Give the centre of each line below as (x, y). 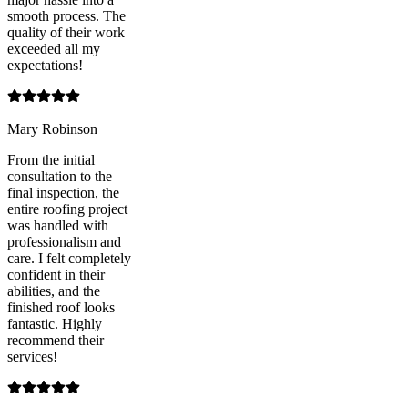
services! (32, 356)
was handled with (58, 225)
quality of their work (66, 32)
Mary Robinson (52, 128)
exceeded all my (54, 48)
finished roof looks (61, 307)
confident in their (56, 274)
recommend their (56, 340)
